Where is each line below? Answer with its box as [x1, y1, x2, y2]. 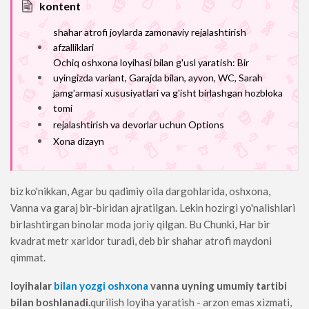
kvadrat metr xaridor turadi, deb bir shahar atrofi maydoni [10, 234, 272, 247]
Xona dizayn [53, 134, 104, 147]
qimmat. [10, 250, 46, 263]
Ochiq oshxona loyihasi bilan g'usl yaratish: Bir [53, 56, 249, 68]
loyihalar [10, 279, 54, 292]
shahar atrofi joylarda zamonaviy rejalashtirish [53, 26, 246, 38]
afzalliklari [53, 41, 94, 53]
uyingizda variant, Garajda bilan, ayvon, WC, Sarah [53, 71, 263, 83]
